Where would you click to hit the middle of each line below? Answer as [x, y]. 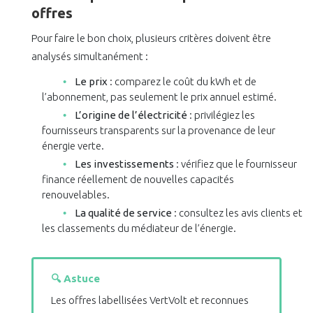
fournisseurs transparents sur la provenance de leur [158, 131]
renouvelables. [75, 195]
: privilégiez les [221, 115]
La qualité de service [123, 213]
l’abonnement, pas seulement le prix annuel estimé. [159, 97]
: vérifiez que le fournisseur [235, 164]
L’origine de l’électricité [131, 115]
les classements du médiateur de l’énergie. [139, 228]
